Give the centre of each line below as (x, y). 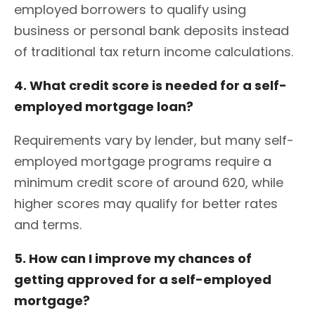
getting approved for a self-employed (143, 279)
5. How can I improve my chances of (133, 258)
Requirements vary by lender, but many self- (154, 140)
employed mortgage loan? (104, 106)
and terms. (48, 224)
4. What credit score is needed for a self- (150, 85)
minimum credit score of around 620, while (149, 182)
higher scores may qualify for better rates (146, 203)
